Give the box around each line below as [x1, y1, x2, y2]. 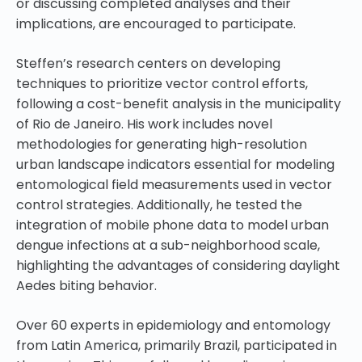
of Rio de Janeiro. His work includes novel [16, 114, 272, 133]
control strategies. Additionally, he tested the [16, 195, 302, 214]
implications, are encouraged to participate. [16, 14, 296, 33]
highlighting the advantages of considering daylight [16, 255, 340, 275]
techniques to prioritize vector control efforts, [16, 74, 308, 93]
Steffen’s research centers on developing [16, 53, 280, 73]
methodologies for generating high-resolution [16, 134, 307, 154]
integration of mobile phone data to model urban [16, 215, 329, 234]
